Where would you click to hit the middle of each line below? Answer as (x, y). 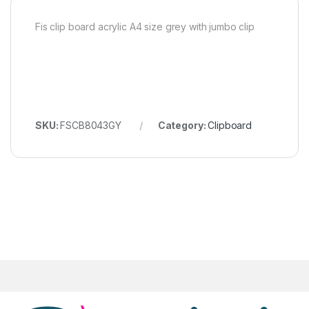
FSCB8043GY (91, 125)
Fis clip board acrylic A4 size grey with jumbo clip (145, 26)
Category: (183, 125)
